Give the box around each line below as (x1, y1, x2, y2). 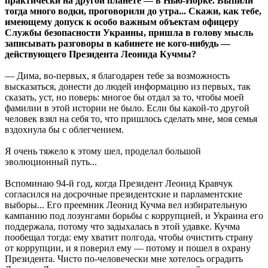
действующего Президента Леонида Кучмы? (5, 48, 196, 59)
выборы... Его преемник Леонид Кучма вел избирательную (5, 199, 247, 210)
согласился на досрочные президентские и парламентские (5, 188, 242, 199)
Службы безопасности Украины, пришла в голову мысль (5, 27, 253, 38)
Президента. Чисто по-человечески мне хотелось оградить (5, 253, 243, 264)
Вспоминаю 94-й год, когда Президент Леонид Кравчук (5, 178, 233, 188)
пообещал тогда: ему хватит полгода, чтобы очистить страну (5, 232, 253, 242)
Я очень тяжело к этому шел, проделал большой (5, 145, 201, 156)
